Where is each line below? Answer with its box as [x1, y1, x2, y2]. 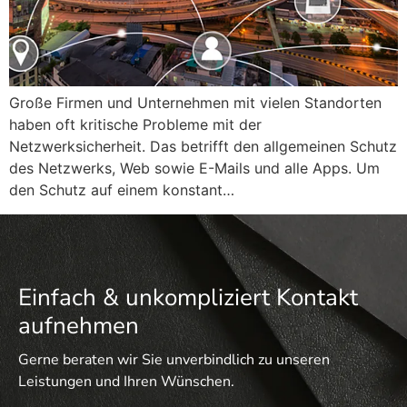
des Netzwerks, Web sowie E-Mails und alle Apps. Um [9, 159, 380, 178]
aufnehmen [18, 309, 139, 342]
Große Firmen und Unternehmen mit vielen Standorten [9, 94, 382, 113]
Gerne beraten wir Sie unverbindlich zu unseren [18, 349, 330, 370]
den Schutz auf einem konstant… [9, 181, 234, 200]
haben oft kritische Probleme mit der [9, 115, 262, 134]
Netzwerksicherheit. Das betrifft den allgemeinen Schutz [9, 137, 397, 156]
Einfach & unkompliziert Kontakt [18, 281, 358, 313]
